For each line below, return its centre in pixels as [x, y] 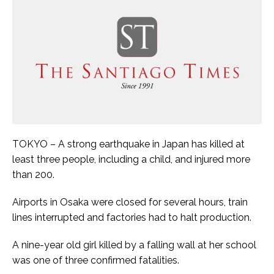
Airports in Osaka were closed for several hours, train [130, 202]
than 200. [33, 174]
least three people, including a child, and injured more [131, 159]
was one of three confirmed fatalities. [96, 260]
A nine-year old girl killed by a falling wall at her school [134, 245]
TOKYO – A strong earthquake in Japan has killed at [128, 144]
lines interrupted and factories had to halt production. [132, 217]
